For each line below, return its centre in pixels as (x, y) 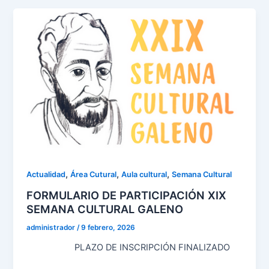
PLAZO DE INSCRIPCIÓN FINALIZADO (134, 248)
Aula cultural (144, 174)
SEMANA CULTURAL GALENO (105, 209)
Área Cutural (94, 174)
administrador (52, 228)
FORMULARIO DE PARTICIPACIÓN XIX (127, 195)
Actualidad (46, 174)
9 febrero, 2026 (108, 228)
